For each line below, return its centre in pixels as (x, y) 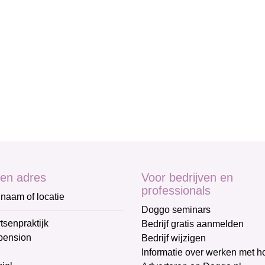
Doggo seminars (176, 210)
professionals (176, 190)
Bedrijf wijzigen (174, 238)
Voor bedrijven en (187, 177)
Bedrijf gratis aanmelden (193, 224)
